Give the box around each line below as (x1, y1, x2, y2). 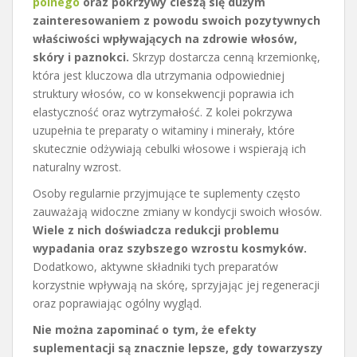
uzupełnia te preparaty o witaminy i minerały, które (33, 122, 295, 138)
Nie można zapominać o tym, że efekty (33, 321, 257, 337)
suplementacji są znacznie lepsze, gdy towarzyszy (33, 339, 323, 355)
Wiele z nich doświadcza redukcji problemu (33, 222, 279, 237)
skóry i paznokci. (33, 49, 129, 65)
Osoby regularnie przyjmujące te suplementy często (33, 185, 300, 201)
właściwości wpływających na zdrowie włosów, (33, 30, 297, 46)
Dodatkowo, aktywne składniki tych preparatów (33, 258, 278, 274)
